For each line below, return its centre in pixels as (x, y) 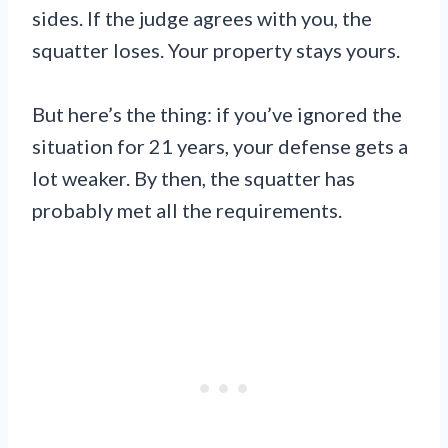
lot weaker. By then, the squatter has (193, 177)
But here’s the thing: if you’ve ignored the (217, 113)
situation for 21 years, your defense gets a (220, 145)
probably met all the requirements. (187, 209)
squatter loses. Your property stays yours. (216, 49)
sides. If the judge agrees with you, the (202, 17)
